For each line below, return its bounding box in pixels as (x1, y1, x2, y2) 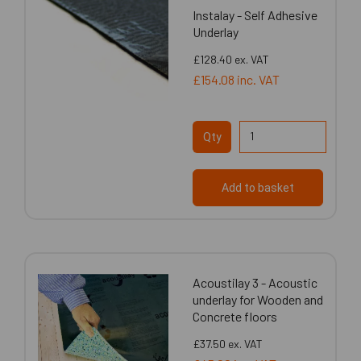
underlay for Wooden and (193, 291, 323, 307)
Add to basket (222, 180, 294, 194)
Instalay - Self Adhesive (193, 6, 317, 23)
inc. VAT (237, 71, 280, 87)
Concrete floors (193, 308, 277, 324)
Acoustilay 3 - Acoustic (193, 274, 317, 290)
